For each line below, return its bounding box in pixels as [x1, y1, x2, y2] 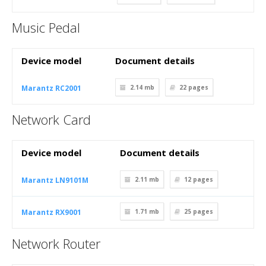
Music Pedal [12, 18, 80, 36]
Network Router [12, 235, 100, 252]
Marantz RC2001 [21, 83, 81, 93]
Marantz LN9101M [21, 175, 88, 185]
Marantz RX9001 [21, 207, 81, 217]
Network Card [12, 110, 91, 128]
